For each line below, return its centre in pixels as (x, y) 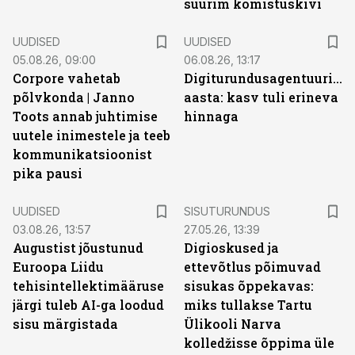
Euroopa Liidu (58, 267)
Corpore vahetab (67, 78)
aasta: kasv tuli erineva (261, 97)
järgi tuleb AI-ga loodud (88, 305)
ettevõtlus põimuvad (252, 267)
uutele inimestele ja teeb (92, 135)
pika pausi (48, 173)
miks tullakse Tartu (248, 305)
